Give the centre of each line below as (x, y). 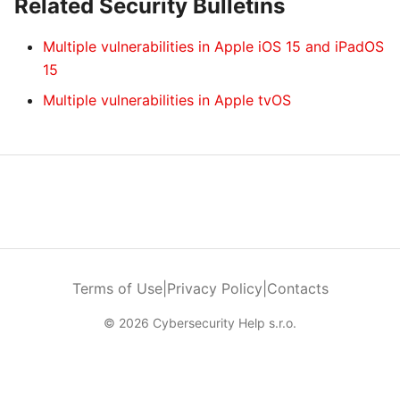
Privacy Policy (214, 288)
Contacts (297, 288)
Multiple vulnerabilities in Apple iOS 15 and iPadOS (213, 46)
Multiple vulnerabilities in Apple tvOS (167, 100)
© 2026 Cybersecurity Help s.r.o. (200, 323)
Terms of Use (117, 288)
